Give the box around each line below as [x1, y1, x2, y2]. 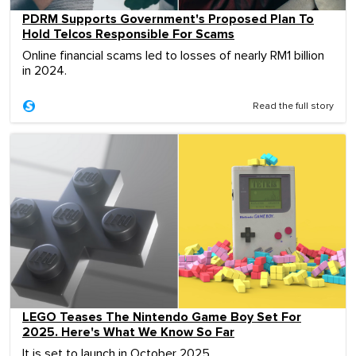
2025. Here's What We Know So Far [22, 323, 234, 340]
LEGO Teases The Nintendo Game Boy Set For [22, 308, 301, 325]
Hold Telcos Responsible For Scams [22, 25, 234, 42]
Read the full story [253, 101, 334, 111]
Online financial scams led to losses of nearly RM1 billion [22, 48, 324, 62]
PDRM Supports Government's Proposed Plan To [22, 10, 314, 27]
